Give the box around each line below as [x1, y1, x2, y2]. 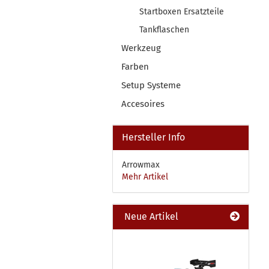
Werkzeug [121, 43, 161, 53]
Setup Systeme [121, 80, 181, 91]
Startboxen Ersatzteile [139, 7, 224, 17]
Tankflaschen [139, 25, 189, 35]
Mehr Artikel [122, 172, 168, 182]
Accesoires [121, 98, 165, 109]
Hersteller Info [122, 131, 185, 143]
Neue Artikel [122, 211, 178, 222]
